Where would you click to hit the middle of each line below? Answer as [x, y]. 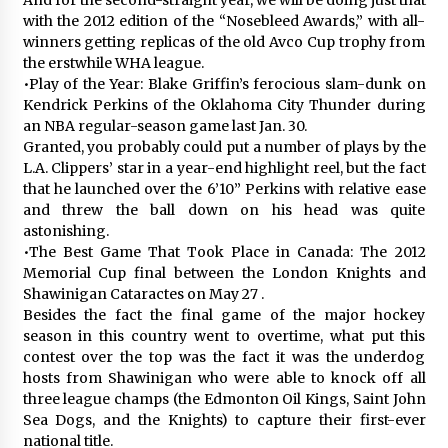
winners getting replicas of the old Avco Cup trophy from [224, 41]
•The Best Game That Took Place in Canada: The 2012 [224, 251]
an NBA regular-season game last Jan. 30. [164, 125]
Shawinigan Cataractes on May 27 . [143, 293]
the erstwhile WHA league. [113, 62]
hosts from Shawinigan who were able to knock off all [224, 377]
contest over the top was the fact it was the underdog [224, 356]
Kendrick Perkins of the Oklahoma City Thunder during [224, 104]
